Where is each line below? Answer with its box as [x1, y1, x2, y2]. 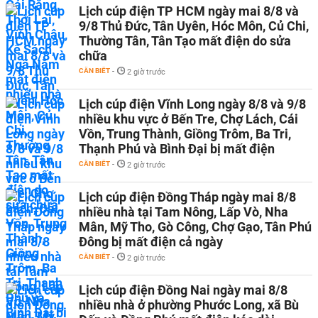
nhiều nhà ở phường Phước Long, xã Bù [79, 297, 299, 312]
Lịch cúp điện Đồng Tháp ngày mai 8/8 [79, 190, 296, 204]
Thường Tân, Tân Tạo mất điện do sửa [79, 33, 291, 48]
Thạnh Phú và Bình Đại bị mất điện [79, 141, 275, 156]
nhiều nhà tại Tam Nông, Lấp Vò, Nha [79, 204, 288, 219]
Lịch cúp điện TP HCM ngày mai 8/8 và [79, 4, 299, 18]
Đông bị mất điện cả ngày [79, 234, 223, 249]
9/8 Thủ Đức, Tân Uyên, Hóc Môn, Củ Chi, [79, 18, 309, 33]
